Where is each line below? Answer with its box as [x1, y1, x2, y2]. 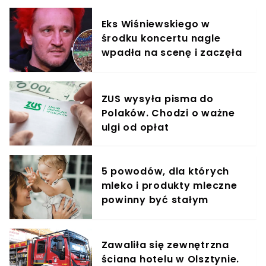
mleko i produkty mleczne [101, 179, 237, 193]
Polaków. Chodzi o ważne [101, 106, 235, 121]
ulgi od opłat [101, 121, 169, 135]
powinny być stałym [101, 193, 209, 207]
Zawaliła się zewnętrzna [101, 238, 229, 252]
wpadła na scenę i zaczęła [101, 46, 242, 60]
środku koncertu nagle [101, 31, 221, 46]
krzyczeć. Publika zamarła [101, 60, 240, 74]
